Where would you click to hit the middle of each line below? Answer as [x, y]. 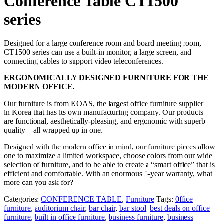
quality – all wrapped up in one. [55, 130]
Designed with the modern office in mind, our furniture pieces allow [110, 147]
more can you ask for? [39, 183]
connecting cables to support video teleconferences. [85, 61]
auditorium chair [60, 208]
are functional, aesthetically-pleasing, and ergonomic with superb [105, 121]
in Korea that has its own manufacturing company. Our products [104, 112]
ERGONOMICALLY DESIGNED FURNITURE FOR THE [106, 78]
